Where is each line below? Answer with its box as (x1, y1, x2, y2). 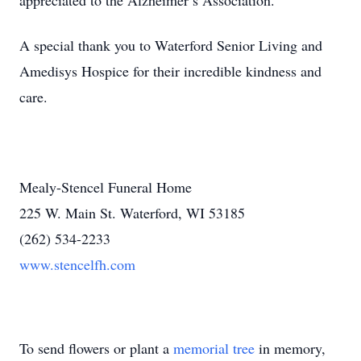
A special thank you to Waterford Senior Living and (19, 35, 322, 55)
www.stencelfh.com (19, 255, 135, 274)
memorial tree (173, 338, 255, 358)
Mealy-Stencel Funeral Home (19, 177, 192, 197)
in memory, (255, 338, 326, 358)
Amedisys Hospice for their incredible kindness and (19, 61, 322, 81)
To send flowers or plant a (19, 338, 173, 358)
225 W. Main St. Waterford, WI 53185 (19, 203, 245, 222)
